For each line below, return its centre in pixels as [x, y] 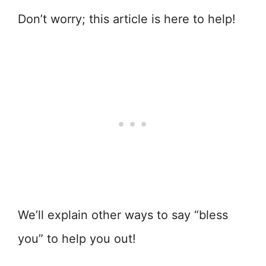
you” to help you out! [77, 239]
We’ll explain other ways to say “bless [123, 215]
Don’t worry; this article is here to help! [127, 19]
